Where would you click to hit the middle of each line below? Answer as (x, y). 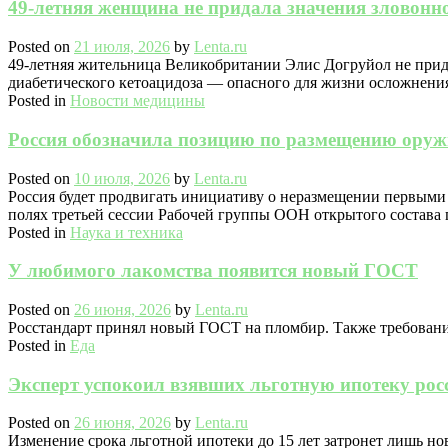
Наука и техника (126, 232)
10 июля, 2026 (122, 178)
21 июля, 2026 (122, 47)
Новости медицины (137, 101)
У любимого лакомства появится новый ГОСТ (213, 271)
